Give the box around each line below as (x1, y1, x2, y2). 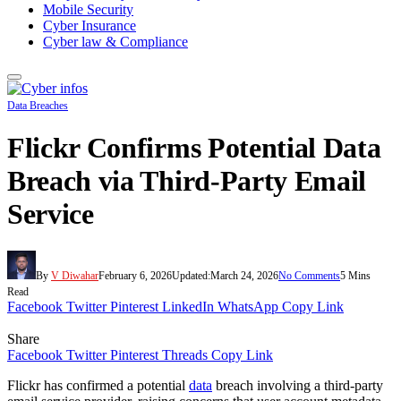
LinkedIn (162, 298, 214, 314)
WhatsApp (218, 298, 278, 314)
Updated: (172, 269, 210, 282)
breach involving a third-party (212, 377, 383, 393)
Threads (162, 346, 208, 363)
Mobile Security (43, 2, 133, 17)
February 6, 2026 (98, 269, 172, 282)
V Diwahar (51, 269, 98, 282)
